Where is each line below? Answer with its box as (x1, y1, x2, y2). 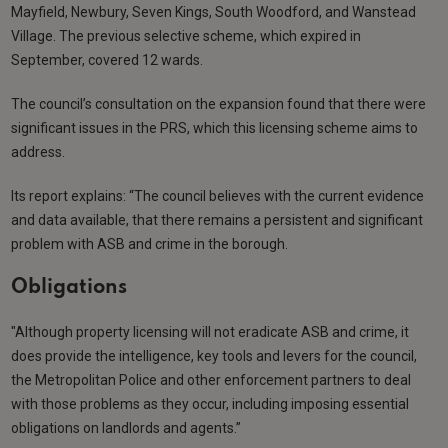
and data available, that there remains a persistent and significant (11, 211, 424, 228)
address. (11, 143, 66, 160)
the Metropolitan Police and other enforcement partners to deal (11, 371, 412, 388)
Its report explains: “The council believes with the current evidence (11, 187, 425, 204)
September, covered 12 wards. (11, 51, 204, 68)
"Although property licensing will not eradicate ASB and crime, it (11, 323, 410, 340)
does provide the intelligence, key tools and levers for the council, (11, 347, 418, 364)
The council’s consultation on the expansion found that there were (11, 95, 427, 112)
